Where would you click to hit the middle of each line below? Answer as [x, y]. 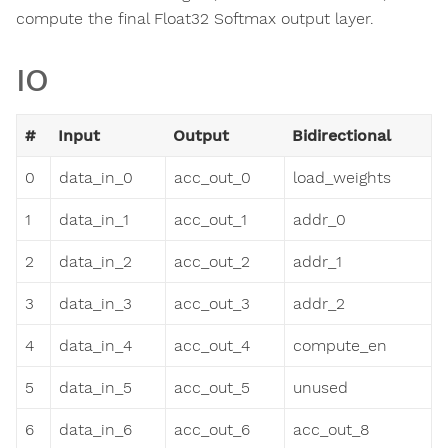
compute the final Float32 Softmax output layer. [195, 19]
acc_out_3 [212, 304]
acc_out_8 [331, 430]
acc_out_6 [212, 430]
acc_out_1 [210, 220]
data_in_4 [95, 346]
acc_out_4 [212, 346]
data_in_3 [95, 304]
